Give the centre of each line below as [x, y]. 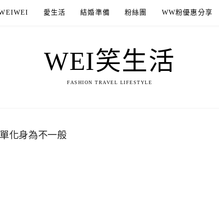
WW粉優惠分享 [187, 12]
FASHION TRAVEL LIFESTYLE [109, 82]
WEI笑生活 [109, 61]
